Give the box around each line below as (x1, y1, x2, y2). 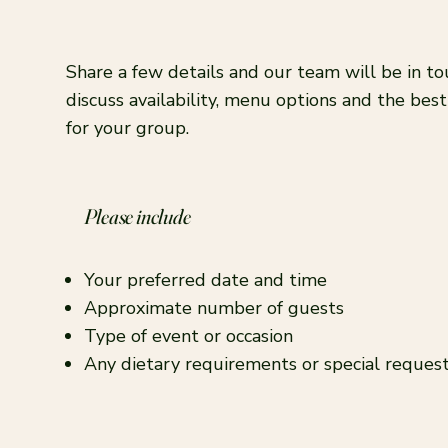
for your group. (65, 115, 189, 140)
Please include (84, 202, 191, 229)
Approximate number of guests (84, 296, 345, 321)
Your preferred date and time (84, 268, 328, 293)
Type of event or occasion (84, 324, 294, 349)
